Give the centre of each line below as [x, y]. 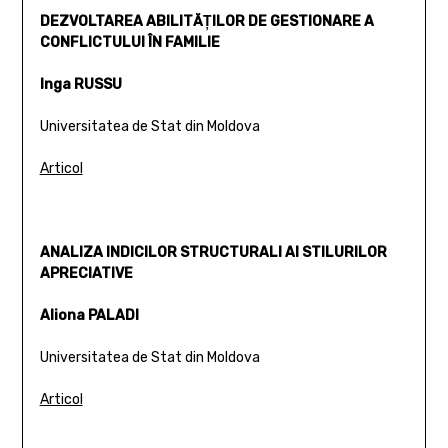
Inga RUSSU [80, 84]
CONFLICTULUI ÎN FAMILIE [129, 42]
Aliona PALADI [89, 315]
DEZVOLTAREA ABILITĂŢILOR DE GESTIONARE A [206, 21]
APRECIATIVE [86, 273]
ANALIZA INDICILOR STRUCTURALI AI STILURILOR [213, 252]
